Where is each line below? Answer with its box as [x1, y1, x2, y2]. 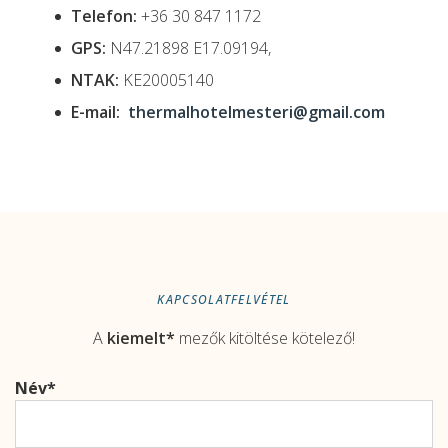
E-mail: [71, 101, 120, 123]
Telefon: [71, 5, 137, 27]
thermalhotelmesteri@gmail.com [128, 101, 385, 123]
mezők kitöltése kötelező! [175, 327, 355, 349]
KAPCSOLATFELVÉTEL [157, 291, 291, 308]
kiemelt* [107, 327, 175, 349]
